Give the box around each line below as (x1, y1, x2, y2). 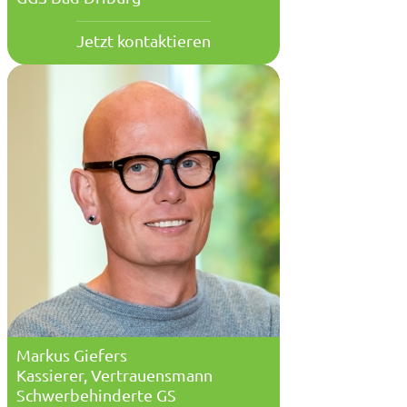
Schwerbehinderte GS (16, 385, 176, 405)
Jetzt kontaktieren (76, 31, 211, 51)
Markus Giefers (16, 345, 127, 365)
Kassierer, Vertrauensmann (16, 365, 213, 385)
